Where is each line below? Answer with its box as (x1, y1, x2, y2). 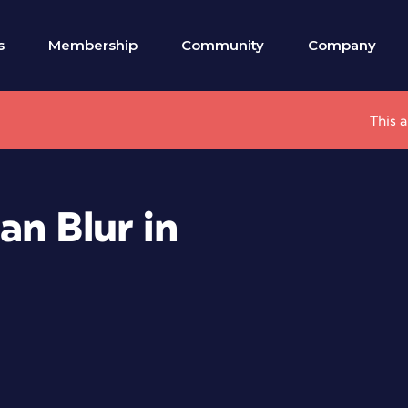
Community (181, 36, 264, 54)
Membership (48, 36, 138, 54)
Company (308, 36, 376, 54)
